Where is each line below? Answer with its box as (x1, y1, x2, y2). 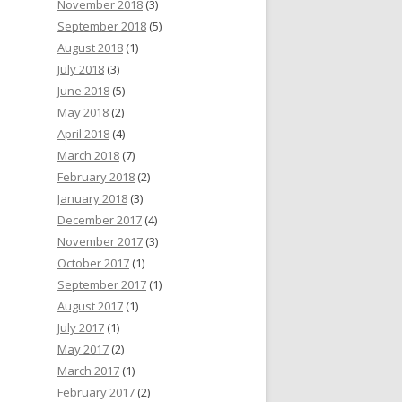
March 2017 (57, 363, 119, 380)
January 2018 (57, 190, 127, 207)
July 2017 (57, 319, 104, 336)
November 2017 (57, 233, 143, 250)
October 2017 (57, 255, 129, 272)
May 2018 (57, 104, 109, 121)
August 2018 (57, 39, 123, 57)
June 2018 (57, 83, 109, 100)
